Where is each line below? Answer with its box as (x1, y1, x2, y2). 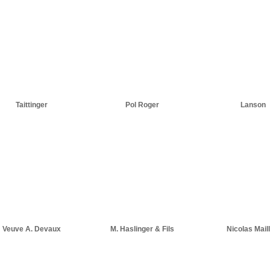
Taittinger (15, 101, 48, 109)
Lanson (240, 101, 266, 109)
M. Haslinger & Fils (110, 225, 174, 233)
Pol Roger (125, 101, 159, 109)
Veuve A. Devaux (2, 225, 61, 233)
